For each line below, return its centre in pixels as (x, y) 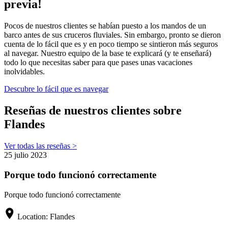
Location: (33, 216)
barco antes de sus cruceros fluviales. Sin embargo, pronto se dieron (112, 35)
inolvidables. (24, 72)
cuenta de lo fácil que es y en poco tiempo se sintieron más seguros (111, 44)
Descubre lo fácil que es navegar (56, 89)
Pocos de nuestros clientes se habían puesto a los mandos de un (105, 26)
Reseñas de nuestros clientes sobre (93, 111)
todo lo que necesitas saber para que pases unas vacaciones (98, 63)
